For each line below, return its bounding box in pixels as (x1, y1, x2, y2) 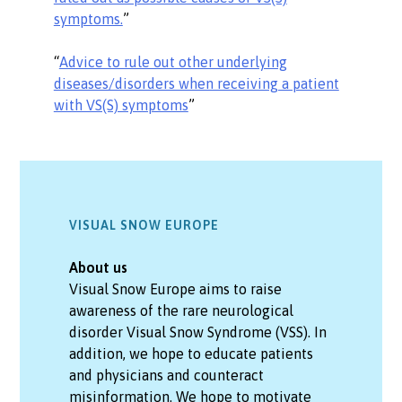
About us (69, 258, 128, 275)
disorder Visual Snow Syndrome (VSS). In (69, 323, 328, 340)
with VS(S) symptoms (53, 96, 188, 113)
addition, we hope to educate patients (69, 345, 314, 362)
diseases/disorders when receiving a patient (53, 74, 339, 92)
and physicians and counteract (69, 366, 265, 383)
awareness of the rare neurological (69, 301, 294, 319)
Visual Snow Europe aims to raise (69, 280, 283, 297)
